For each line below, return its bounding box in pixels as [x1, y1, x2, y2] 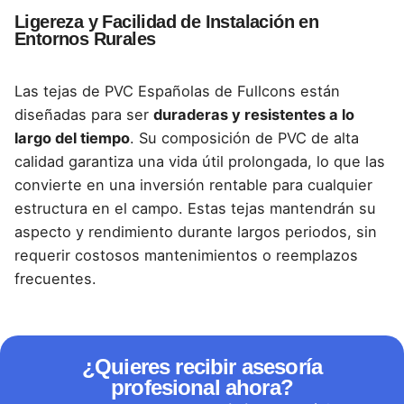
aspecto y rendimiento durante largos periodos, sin [14, 222, 377, 241]
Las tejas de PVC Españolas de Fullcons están [14, 81, 340, 100]
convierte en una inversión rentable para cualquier [14, 175, 372, 194]
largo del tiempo [14, 128, 130, 147]
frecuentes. [14, 269, 96, 288]
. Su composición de [130, 128, 278, 147]
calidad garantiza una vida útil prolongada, [14, 151, 312, 170]
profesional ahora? [111, 374, 293, 399]
